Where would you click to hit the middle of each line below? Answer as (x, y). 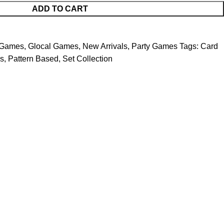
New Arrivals (105, 46)
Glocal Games (53, 46)
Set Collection (87, 59)
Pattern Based (33, 59)
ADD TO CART (60, 9)
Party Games (154, 46)
